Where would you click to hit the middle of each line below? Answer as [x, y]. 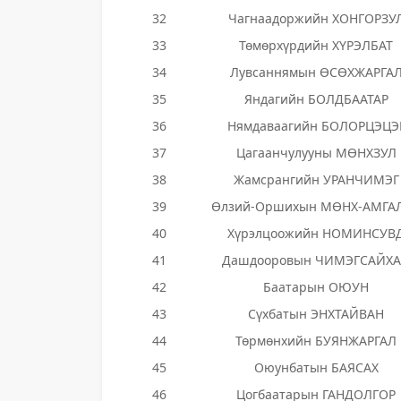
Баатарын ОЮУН [316, 287]
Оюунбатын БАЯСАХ [316, 367]
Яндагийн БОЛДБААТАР [316, 99]
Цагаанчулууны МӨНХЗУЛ [316, 153]
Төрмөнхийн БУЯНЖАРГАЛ [316, 341]
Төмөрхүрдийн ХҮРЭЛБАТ [316, 45]
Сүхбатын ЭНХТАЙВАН [316, 314]
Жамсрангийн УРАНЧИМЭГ [316, 179]
